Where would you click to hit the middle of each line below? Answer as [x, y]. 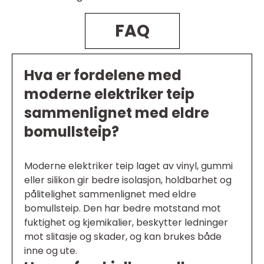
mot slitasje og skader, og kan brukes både [123, 237]
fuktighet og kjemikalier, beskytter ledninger [126, 222]
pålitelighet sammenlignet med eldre [110, 194]
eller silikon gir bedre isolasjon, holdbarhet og [128, 180]
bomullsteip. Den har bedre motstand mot [123, 208]
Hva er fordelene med [103, 75]
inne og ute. [51, 251]
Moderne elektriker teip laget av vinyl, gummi [128, 166]
